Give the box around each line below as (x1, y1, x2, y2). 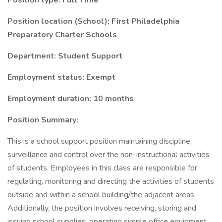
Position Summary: (7, 114, 78, 125)
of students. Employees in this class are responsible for (7, 163, 197, 173)
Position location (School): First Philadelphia (7, 16, 179, 27)
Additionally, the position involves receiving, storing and (7, 203, 196, 214)
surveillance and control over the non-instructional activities (7, 149, 210, 160)
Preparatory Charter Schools (7, 29, 117, 40)
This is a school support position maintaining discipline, (7, 136, 192, 147)
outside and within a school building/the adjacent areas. (7, 189, 196, 200)
